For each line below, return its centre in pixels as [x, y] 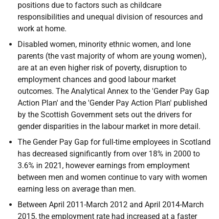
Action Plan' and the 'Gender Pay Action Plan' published [112, 103]
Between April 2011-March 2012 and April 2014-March [111, 205]
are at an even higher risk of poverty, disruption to [102, 68]
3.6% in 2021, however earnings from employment [104, 165]
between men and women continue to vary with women [112, 177]
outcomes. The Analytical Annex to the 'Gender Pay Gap [113, 91]
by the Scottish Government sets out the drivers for [105, 115]
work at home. [42, 29]
